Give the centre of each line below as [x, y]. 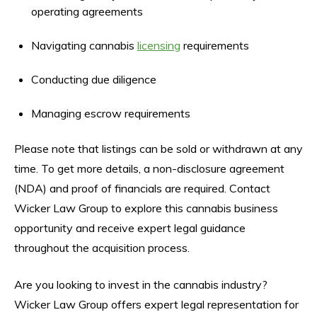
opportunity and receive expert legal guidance [130, 227]
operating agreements [87, 11]
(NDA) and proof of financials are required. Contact [142, 188]
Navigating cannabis [84, 45]
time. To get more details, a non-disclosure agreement [149, 168]
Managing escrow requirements [111, 113]
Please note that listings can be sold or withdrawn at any [158, 148]
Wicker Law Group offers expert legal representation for [156, 304]
